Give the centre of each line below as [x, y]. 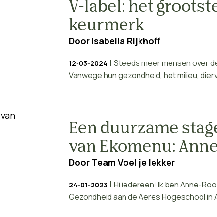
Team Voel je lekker [133, 162]
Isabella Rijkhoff [126, 41]
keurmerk [106, 26]
